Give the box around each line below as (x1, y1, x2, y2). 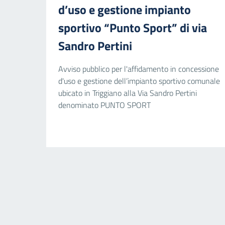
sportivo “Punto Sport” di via (58, 19, 207, 37)
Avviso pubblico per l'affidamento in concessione (58, 63, 219, 75)
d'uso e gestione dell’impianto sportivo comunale (58, 75, 220, 87)
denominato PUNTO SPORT (58, 99, 151, 111)
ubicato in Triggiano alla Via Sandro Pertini (58, 87, 197, 99)
